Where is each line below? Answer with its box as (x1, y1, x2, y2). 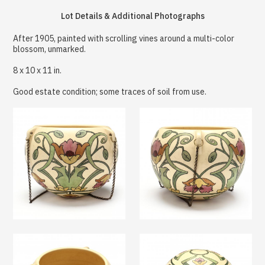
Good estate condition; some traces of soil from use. (13, 86, 207, 97)
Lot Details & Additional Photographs (60, 10, 205, 21)
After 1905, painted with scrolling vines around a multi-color (13, 33, 235, 44)
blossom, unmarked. (13, 43, 86, 54)
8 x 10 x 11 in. (13, 64, 62, 76)
